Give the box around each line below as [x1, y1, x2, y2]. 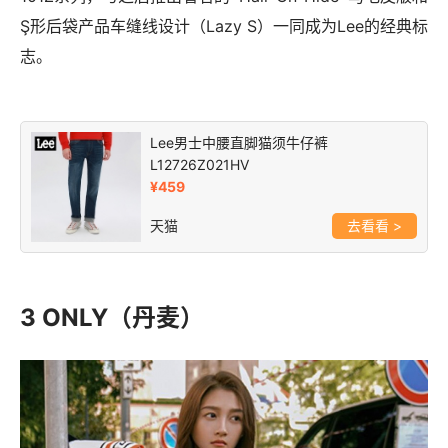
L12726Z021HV [150, 155, 249, 173]
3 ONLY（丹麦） [20, 302, 204, 332]
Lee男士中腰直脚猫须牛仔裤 [150, 133, 328, 151]
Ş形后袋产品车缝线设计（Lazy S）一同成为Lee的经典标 [20, 15, 428, 36]
